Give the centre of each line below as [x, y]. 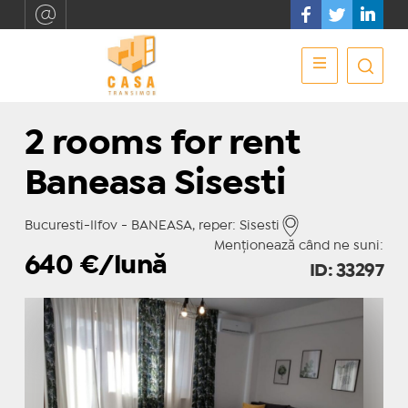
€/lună [123, 266]
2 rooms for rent [162, 144]
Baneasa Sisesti [155, 184]
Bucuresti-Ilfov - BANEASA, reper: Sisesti [152, 226]
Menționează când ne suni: [299, 246]
